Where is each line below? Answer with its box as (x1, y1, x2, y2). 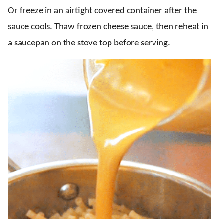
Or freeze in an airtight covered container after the (8, 6, 197, 16)
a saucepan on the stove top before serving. (8, 39, 170, 48)
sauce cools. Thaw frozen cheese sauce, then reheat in (8, 22, 208, 32)
